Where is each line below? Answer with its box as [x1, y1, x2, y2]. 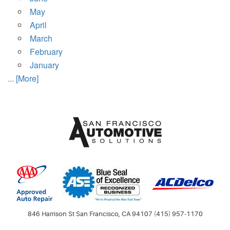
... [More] [8, 72, 39, 85]
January [30, 59, 59, 71]
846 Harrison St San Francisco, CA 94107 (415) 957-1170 [27, 210, 203, 218]
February [30, 46, 63, 58]
